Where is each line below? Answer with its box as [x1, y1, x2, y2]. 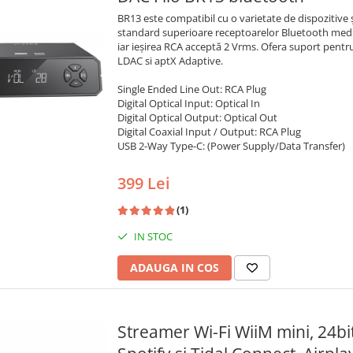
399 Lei [117, 173, 170, 195]
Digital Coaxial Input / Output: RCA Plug [117, 124, 301, 139]
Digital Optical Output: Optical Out [117, 110, 277, 125]
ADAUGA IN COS [130, 260, 219, 276]
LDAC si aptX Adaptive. [117, 54, 223, 69]
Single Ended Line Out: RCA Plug [117, 82, 266, 97]
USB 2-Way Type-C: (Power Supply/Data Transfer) [117, 139, 345, 154]
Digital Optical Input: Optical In [117, 96, 260, 111]
